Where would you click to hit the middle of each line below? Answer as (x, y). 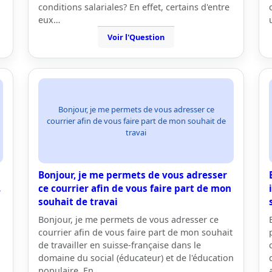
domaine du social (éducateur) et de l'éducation (136, 258)
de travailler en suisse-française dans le (120, 245)
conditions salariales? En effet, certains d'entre (134, 7)
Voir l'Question (136, 37)
